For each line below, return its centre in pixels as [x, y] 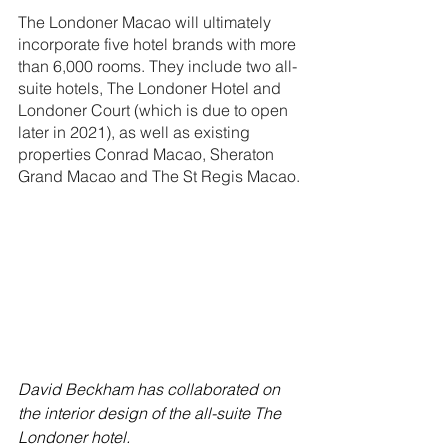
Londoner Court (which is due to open [155, 110]
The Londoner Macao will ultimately [146, 22]
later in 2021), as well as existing [136, 132]
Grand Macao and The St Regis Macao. [159, 176]
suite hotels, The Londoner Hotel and [151, 88]
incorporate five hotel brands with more [159, 44]
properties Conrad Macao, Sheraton [148, 154]
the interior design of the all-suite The [151, 412]
